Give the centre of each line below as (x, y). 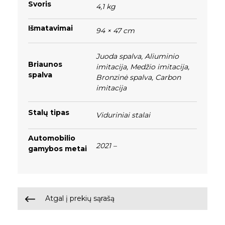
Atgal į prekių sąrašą (79, 198)
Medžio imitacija (159, 67)
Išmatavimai (50, 28)
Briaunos (45, 64)
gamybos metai (58, 149)
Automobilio (52, 138)
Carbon (168, 77)
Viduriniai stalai (123, 115)
